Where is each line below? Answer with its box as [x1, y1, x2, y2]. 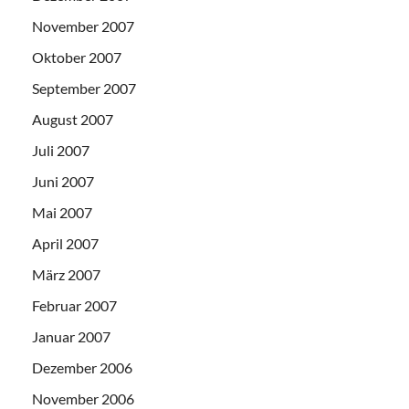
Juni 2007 [32, 173, 94, 191]
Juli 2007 [32, 142, 89, 160]
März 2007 [32, 266, 100, 284]
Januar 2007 [32, 328, 110, 346]
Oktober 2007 [32, 48, 121, 67]
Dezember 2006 [32, 359, 132, 377]
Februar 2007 [32, 297, 117, 315]
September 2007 [32, 79, 136, 98]
